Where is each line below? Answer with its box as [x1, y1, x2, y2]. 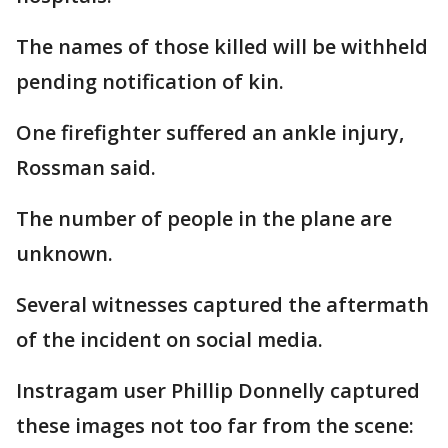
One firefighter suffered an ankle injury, [16, 119, 404, 146]
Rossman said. [16, 154, 156, 181]
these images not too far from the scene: [16, 412, 414, 439]
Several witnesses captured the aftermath [16, 291, 429, 318]
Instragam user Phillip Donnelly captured [16, 377, 420, 404]
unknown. [16, 240, 113, 267]
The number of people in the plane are [16, 205, 392, 232]
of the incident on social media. [16, 326, 323, 353]
